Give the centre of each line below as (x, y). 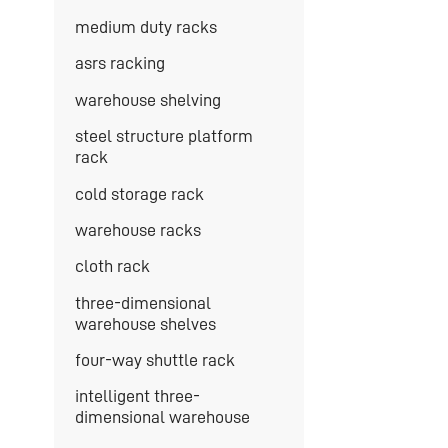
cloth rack (112, 266)
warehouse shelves (145, 323)
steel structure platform (163, 136)
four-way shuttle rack (154, 360)
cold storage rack (139, 193)
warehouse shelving (147, 99)
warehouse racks (137, 229)
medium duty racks (145, 26)
